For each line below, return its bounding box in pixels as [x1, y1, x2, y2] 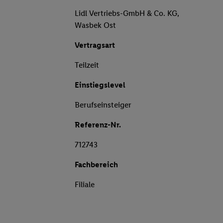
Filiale [75, 180, 95, 190]
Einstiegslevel [75, 80, 125, 90]
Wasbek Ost [75, 20, 116, 30]
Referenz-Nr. [75, 120, 121, 130]
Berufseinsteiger [75, 100, 131, 110]
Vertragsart [75, 40, 115, 50]
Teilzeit [75, 60, 99, 70]
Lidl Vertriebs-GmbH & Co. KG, [75, 8, 179, 18]
